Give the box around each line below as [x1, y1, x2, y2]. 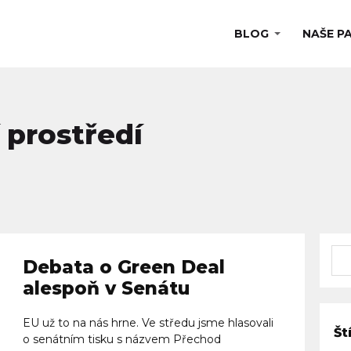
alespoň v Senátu [22, 277, 190, 299]
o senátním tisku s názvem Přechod [22, 331, 221, 346]
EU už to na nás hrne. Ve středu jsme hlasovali [22, 315, 273, 330]
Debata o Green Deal [22, 255, 225, 278]
